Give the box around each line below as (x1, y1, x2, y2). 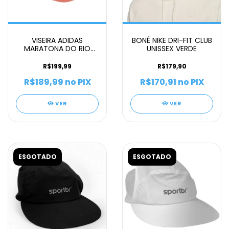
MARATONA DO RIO (24, 43, 90, 54)
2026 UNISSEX (34, 52, 81, 62)
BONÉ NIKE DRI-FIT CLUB (131, 35, 212, 45)
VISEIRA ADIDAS (32, 35, 83, 45)
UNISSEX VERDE (147, 43, 197, 54)
